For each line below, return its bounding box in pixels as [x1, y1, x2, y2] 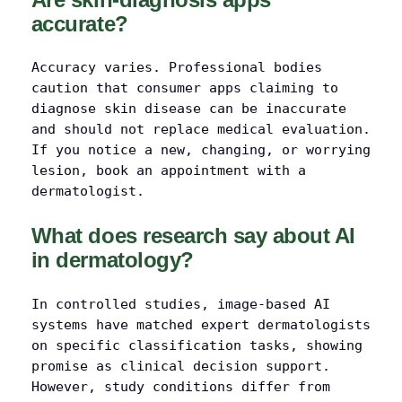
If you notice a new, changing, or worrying [31, 143, 371, 158]
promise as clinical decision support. [31, 358, 330, 373]
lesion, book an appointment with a [31, 163, 306, 179]
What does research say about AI [31, 223, 355, 249]
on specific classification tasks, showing [31, 337, 363, 353]
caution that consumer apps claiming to [31, 81, 338, 96]
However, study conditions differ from [31, 379, 330, 394]
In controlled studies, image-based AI [31, 296, 330, 311]
